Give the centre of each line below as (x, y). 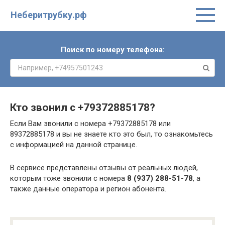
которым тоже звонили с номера (69, 178)
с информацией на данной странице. (74, 145)
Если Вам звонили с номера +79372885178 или (90, 124)
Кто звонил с (44, 107)
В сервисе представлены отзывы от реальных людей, (104, 168)
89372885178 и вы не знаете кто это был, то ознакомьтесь (111, 134)
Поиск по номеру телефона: (113, 50)
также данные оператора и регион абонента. (88, 189)
